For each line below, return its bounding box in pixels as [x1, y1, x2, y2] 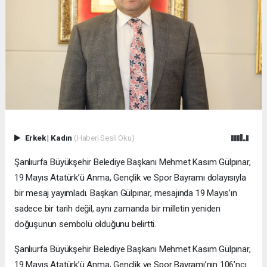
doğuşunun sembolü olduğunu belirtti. [14, 218, 157, 229]
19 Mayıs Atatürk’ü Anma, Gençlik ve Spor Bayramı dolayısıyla [14, 172, 246, 183]
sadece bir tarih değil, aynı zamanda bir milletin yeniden [14, 203, 221, 214]
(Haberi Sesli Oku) [73, 132, 135, 142]
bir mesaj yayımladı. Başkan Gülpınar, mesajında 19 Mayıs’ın [14, 187, 237, 198]
